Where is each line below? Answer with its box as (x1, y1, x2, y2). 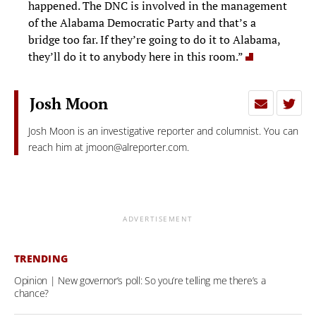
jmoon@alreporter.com (86, 140, 188, 154)
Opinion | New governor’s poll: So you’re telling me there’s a (14, 273, 266, 287)
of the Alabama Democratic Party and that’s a (28, 14, 256, 30)
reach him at (28, 140, 87, 154)
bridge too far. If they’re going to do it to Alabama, (28, 31, 280, 47)
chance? (14, 286, 49, 300)
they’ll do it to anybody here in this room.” (28, 48, 243, 64)
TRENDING (14, 251, 68, 265)
